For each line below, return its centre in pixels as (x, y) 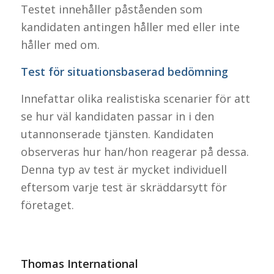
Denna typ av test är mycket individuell (124, 170)
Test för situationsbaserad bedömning (124, 71)
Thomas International (79, 263)
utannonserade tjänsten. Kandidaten (117, 134)
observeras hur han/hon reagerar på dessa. (135, 152)
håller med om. (60, 44)
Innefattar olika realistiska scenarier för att (135, 99)
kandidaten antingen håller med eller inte (130, 27)
